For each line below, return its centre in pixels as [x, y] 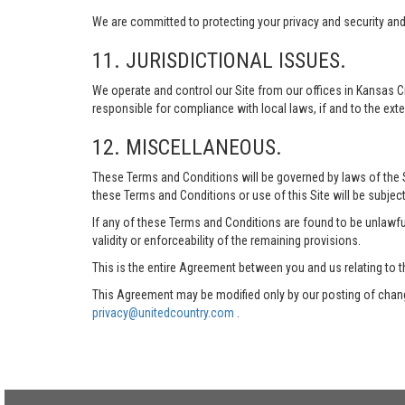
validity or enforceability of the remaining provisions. [226, 240]
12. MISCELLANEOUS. [187, 147]
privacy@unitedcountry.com [165, 313]
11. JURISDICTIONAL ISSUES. [219, 61]
